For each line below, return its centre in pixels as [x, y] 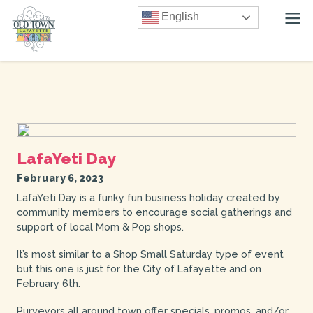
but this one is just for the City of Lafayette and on [139, 268]
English [179, 17]
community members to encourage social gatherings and [154, 212]
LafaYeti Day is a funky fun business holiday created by [148, 197]
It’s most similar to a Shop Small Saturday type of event [150, 254]
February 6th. [48, 283]
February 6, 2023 [60, 178]
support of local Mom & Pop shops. [100, 226]
